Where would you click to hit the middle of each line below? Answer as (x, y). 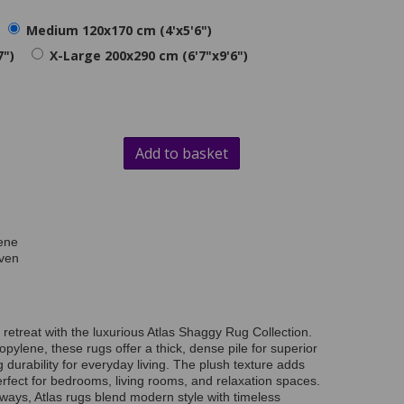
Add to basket (181, 154)
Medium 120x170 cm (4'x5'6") (119, 31)
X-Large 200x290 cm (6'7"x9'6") (149, 56)
